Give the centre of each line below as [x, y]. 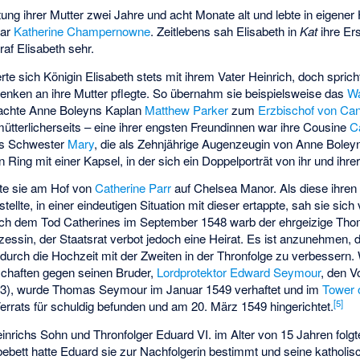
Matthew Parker [187, 109]
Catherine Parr [133, 188]
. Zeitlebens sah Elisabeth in [225, 31]
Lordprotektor [192, 272]
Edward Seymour [276, 272]
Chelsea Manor [234, 188]
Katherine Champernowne [82, 31]
